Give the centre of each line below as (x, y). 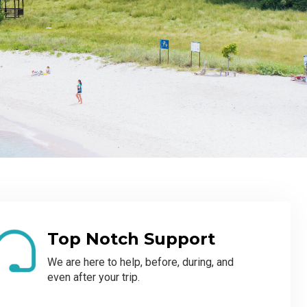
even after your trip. (94, 277)
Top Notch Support (132, 238)
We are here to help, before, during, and (141, 262)
